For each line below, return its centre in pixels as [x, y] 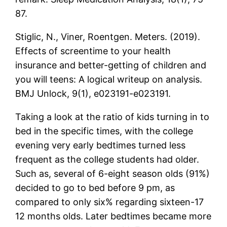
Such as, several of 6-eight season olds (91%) [113, 173]
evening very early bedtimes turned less [101, 145]
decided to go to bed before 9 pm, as [95, 187]
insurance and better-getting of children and [111, 65]
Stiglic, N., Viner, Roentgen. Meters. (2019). [108, 36]
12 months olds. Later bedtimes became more [113, 216]
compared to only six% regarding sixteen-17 [110, 202]
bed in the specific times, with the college [104, 131]
